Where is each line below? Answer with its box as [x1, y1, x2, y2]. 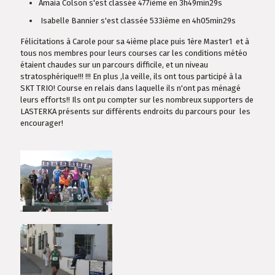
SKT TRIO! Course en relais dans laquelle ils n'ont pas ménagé [20, 83, 241, 93]
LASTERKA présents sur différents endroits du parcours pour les [20, 106, 250, 116]
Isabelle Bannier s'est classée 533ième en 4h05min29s [39, 15, 236, 25]
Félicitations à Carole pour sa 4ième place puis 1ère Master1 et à [20, 36, 249, 46]
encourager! [20, 118, 63, 128]
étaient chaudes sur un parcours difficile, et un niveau [20, 60, 208, 69]
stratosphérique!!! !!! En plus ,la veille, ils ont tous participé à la [20, 71, 242, 81]
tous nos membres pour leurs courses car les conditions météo [20, 48, 247, 58]
